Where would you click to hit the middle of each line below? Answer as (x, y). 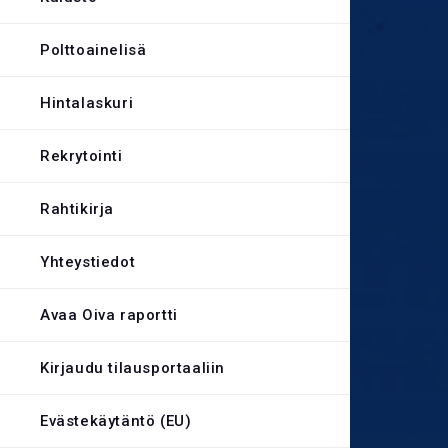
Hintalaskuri (87, 103)
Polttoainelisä (93, 50)
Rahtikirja (77, 209)
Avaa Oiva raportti (109, 315)
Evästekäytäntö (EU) (116, 421)
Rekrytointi (81, 156)
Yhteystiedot (88, 262)
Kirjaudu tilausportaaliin (132, 368)
